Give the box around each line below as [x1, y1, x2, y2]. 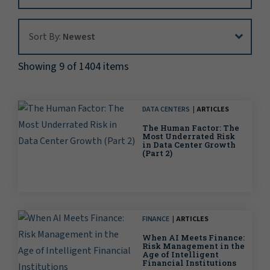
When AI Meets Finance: [142, 232, 245, 243]
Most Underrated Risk [142, 131, 235, 142]
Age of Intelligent [142, 249, 219, 260]
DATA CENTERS [142, 104, 190, 115]
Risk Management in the [142, 240, 245, 252]
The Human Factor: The [142, 122, 239, 134]
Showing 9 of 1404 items [18, 59, 129, 75]
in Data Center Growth [142, 139, 236, 151]
